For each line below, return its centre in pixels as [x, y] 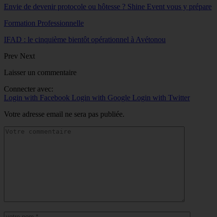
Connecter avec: [29, 89]
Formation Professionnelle [44, 23]
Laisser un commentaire [40, 73]
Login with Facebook [38, 98]
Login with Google [102, 98]
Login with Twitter [161, 98]
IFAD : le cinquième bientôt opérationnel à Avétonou [85, 40]
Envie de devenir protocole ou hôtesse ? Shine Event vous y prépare [108, 7]
